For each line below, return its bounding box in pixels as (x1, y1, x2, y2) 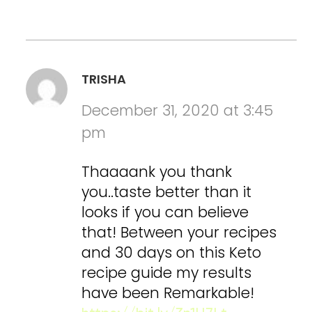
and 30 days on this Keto (81, 242, 262, 263)
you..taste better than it (81, 182, 252, 203)
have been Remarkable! (81, 283, 255, 304)
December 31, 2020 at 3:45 (81, 100, 274, 121)
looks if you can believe (81, 202, 249, 223)
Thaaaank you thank (81, 162, 233, 182)
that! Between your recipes (81, 222, 277, 243)
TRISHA (81, 70, 127, 88)
